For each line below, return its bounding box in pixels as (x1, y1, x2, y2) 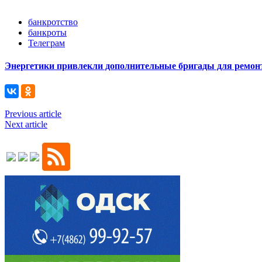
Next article (5, 119, 47, 129)
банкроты (28, 27, 67, 38)
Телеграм (28, 38, 65, 49)
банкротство (28, 17, 78, 27)
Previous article (5, 108, 61, 119)
